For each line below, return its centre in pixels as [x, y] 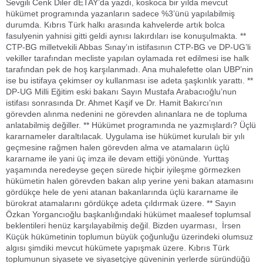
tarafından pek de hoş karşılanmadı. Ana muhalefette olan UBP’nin [129, 69]
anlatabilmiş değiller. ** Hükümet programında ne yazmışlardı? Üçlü [131, 125]
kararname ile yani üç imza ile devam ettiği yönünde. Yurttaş [117, 158]
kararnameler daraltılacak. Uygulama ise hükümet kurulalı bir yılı [125, 136]
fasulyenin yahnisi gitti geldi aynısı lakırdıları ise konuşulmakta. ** [126, 36]
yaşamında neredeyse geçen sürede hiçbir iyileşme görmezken [123, 169]
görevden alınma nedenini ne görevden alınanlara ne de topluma [127, 114]
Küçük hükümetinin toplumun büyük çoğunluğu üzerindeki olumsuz [129, 236]
